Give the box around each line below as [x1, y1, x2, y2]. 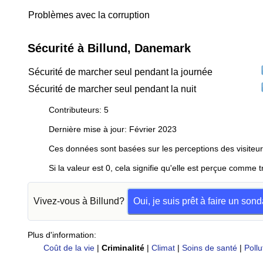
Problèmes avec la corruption [28, 10, 150, 20]
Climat [151, 243, 175, 252]
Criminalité [101, 243, 144, 252]
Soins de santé [181, 243, 237, 252]
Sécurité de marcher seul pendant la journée [28, 67, 213, 77]
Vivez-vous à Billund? [33, 196, 127, 206]
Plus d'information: [28, 230, 96, 240]
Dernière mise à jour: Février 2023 [49, 124, 177, 134]
